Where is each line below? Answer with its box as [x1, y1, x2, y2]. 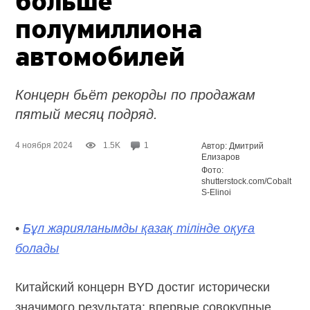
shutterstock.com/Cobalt [201, 176, 292, 186]
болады [15, 241, 60, 255]
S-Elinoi [201, 187, 232, 197]
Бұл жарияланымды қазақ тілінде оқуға [23, 221, 255, 235]
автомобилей [15, 44, 185, 73]
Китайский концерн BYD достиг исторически [15, 280, 271, 294]
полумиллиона [15, 17, 203, 45]
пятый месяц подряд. [15, 106, 158, 122]
